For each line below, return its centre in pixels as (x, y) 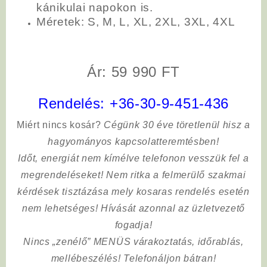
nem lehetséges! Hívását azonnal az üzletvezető (133, 208)
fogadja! (133, 225)
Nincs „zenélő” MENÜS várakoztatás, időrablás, (133, 241)
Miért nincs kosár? (59, 125)
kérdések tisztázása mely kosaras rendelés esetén (133, 191)
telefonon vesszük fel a (196, 158)
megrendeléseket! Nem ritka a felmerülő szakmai (133, 175)
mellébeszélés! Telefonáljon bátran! (133, 258)
